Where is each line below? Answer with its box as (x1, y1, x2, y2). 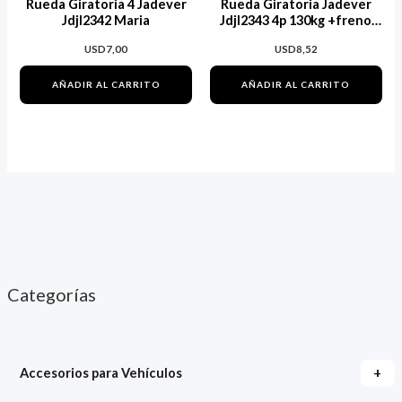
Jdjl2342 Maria (62, 12, 151, 28)
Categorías (6, 284, 96, 306)
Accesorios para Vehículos (19, 365, 182, 381)
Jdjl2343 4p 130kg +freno (220, 12, 372, 28)
